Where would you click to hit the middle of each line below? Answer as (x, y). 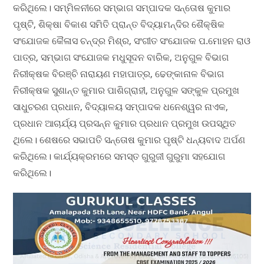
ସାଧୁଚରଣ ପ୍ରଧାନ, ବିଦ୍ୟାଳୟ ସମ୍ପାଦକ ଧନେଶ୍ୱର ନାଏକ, (121, 106)
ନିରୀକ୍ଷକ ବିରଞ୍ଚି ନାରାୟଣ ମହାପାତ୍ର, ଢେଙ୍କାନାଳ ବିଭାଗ (119, 73)
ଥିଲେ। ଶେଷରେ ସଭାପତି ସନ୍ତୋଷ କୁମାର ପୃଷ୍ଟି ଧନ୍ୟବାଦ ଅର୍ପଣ (129, 139)
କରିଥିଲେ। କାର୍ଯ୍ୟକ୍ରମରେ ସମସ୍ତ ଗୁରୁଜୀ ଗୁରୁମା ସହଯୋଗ (119, 156)
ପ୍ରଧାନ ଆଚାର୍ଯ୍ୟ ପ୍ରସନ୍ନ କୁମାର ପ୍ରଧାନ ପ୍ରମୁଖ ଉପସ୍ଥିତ (125, 123)
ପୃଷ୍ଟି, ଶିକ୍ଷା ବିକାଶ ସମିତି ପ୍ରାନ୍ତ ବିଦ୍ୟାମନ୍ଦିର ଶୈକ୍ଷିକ (119, 24)
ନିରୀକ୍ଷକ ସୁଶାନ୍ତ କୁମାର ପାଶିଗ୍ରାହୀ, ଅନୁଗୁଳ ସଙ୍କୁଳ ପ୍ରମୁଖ (126, 90)
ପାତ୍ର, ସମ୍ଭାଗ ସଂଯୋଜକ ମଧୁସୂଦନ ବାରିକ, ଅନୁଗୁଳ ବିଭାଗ (121, 57)
